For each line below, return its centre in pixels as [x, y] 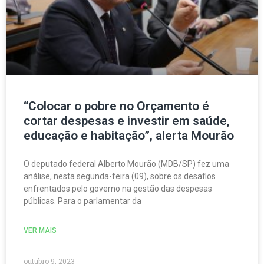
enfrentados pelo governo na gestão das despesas [118, 188]
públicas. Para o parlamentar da [82, 201]
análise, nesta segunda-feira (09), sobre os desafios [120, 176]
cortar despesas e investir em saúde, [127, 121]
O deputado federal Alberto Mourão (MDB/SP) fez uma [126, 164]
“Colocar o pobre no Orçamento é [116, 106]
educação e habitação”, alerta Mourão [129, 135]
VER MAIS [40, 230]
